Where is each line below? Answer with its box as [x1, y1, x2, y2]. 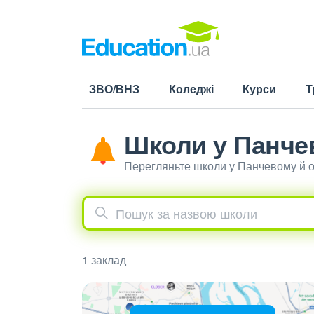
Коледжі [168, 81, 214, 97]
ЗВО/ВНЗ [89, 81, 139, 97]
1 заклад [82, 252, 126, 268]
